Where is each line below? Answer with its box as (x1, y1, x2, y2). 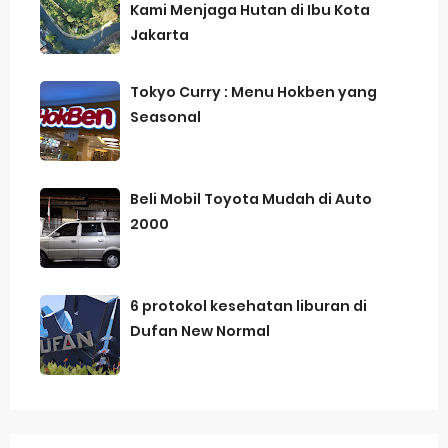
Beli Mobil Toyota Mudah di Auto (130, 189, 372, 209)
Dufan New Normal (130, 321, 270, 341)
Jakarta (130, 25, 189, 45)
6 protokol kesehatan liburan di (130, 296, 367, 316)
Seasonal (130, 107, 201, 127)
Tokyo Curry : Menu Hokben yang (130, 82, 377, 102)
